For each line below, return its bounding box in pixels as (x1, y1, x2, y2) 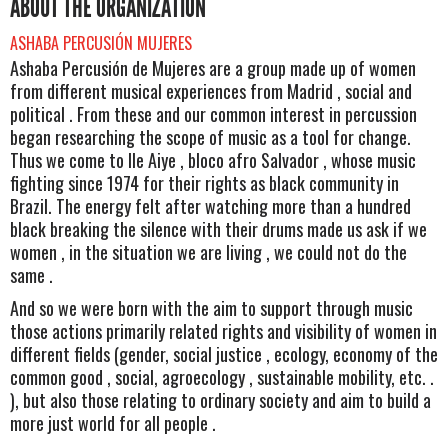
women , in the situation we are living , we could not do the (10, 238, 407, 265)
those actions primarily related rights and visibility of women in (10, 318, 437, 345)
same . (10, 261, 53, 288)
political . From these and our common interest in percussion (10, 100, 417, 127)
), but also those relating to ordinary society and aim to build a (10, 387, 431, 414)
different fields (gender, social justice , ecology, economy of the (10, 341, 438, 368)
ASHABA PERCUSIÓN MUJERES (10, 30, 192, 55)
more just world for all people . (10, 410, 216, 437)
